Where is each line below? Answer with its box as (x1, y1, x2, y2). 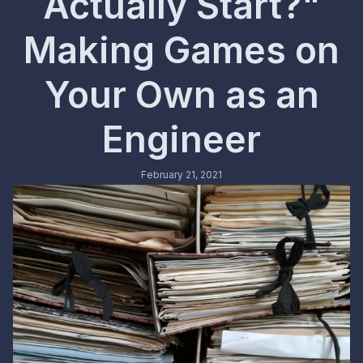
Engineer (102, 117, 261, 161)
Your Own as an (44, 72, 319, 117)
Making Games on (23, 28, 340, 72)
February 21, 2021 (141, 168, 222, 181)
